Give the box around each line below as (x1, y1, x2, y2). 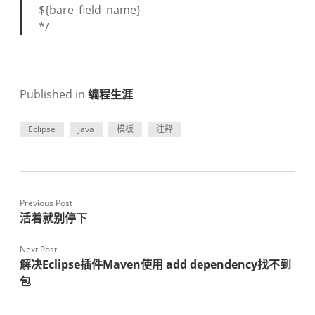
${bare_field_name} (39, 2, 141, 18)
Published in (20, 86, 88, 102)
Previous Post (20, 197, 72, 209)
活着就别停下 (20, 210, 87, 226)
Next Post (20, 243, 57, 255)
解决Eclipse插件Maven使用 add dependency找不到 (20, 257, 291, 272)
